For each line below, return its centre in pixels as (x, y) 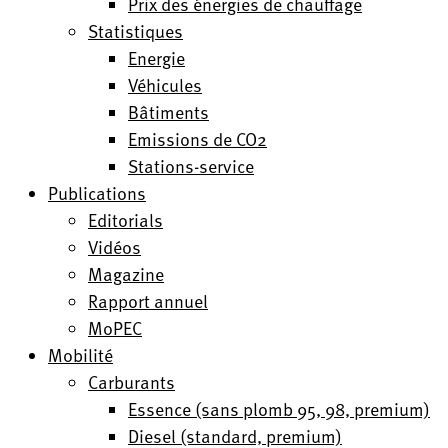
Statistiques (135, 30)
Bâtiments (168, 111)
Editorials (125, 219)
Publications (97, 192)
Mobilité (80, 354)
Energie (156, 57)
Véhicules (165, 84)
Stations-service (191, 165)
